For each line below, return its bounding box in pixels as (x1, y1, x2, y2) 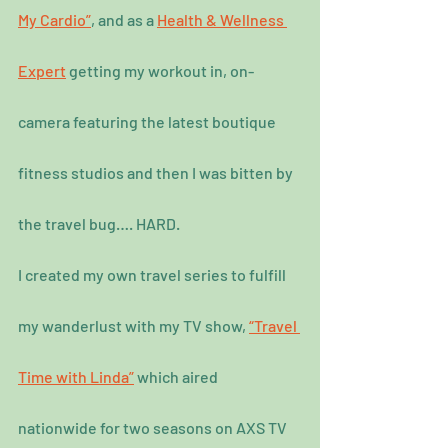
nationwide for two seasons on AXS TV (18, 418, 290, 438)
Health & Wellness (157, 10, 287, 30)
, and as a (91, 10, 157, 30)
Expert (18, 61, 66, 81)
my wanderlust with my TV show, (18, 316, 249, 336)
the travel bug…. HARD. (18, 214, 180, 234)
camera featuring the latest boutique (18, 112, 279, 132)
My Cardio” (18, 10, 91, 30)
